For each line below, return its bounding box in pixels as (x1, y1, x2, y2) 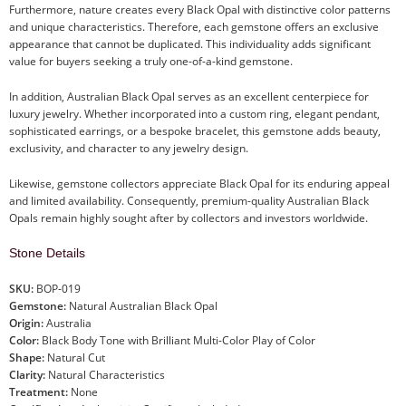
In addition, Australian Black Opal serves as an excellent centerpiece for (9, 88, 369, 104)
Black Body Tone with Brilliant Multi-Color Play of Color (39, 332, 315, 348)
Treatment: (9, 383, 68, 400)
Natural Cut (44, 349, 105, 365)
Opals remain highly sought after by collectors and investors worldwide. (9, 209, 368, 226)
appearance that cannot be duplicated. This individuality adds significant (9, 35, 371, 52)
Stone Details (9, 245, 85, 260)
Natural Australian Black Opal (66, 297, 217, 314)
